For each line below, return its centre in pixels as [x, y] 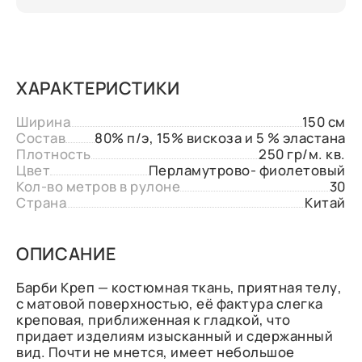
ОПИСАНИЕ [66, 253]
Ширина [44, 122]
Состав [41, 138]
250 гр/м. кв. [302, 154]
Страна [42, 202]
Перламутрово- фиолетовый [247, 170]
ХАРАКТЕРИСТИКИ [99, 88]
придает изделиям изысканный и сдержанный [175, 336]
